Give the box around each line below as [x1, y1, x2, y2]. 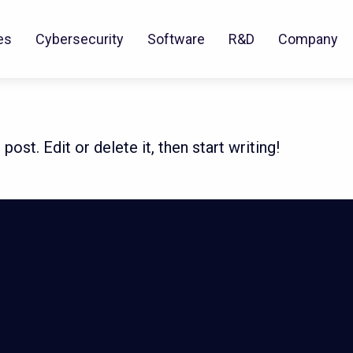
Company [278, 31, 338, 47]
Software [147, 31, 205, 47]
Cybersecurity [35, 31, 124, 47]
